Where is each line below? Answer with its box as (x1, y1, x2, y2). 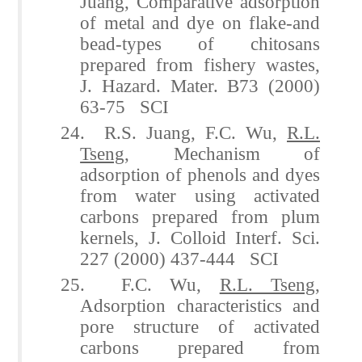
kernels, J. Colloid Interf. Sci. (80, 226, 320, 248)
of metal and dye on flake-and (80, 11, 320, 33)
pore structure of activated (80, 315, 320, 337)
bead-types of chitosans (80, 32, 320, 54)
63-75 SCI (80, 95, 170, 117)
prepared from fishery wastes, (80, 53, 320, 75)
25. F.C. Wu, (61, 273, 220, 295)
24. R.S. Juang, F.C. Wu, (61, 121, 287, 143)
